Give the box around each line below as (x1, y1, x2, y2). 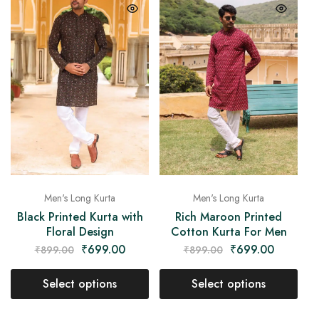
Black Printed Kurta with (16, 208, 143, 225)
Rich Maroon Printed (175, 208, 282, 225)
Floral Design (46, 223, 114, 240)
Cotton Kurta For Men (170, 223, 287, 240)
